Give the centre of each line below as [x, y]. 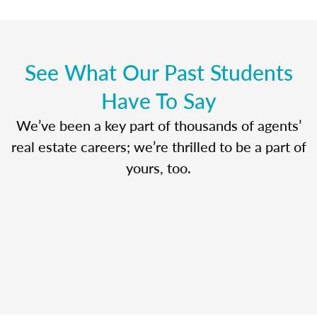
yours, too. [158, 167]
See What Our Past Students [158, 72]
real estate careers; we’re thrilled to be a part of [158, 146]
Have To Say [158, 100]
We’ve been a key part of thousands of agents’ [158, 125]
